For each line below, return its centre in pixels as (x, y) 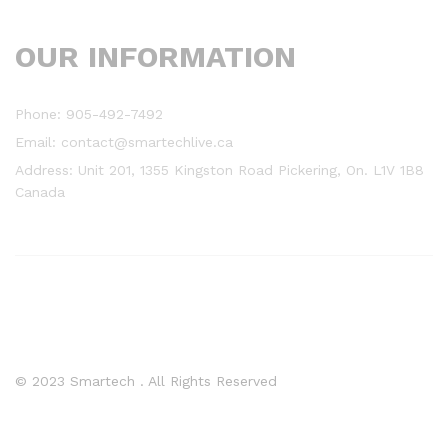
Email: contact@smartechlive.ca (124, 141)
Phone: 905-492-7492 (89, 113)
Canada (40, 191)
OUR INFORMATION (155, 57)
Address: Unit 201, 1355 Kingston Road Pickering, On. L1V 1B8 (219, 169)
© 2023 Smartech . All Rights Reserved (146, 380)
